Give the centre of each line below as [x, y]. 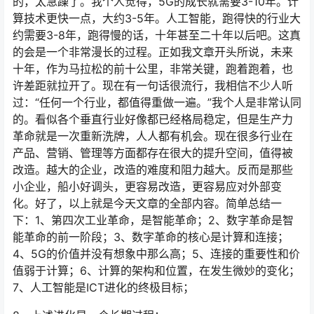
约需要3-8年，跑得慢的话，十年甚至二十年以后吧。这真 [157, 35]
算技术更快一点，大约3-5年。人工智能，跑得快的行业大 [157, 19]
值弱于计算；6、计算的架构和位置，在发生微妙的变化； [156, 271]
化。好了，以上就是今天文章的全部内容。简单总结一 [147, 204]
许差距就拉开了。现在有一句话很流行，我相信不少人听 [153, 86]
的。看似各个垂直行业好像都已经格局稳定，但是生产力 [153, 120]
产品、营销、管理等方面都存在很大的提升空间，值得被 [153, 153]
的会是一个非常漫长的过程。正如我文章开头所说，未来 [153, 52]
